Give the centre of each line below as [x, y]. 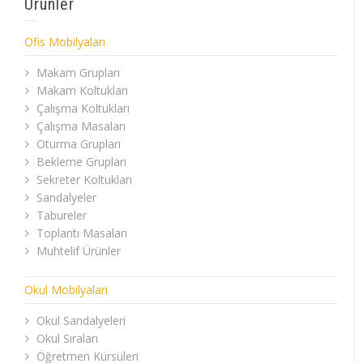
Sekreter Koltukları [84, 180]
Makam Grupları [78, 73]
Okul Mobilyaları [66, 290]
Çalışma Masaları [81, 126]
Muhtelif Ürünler [79, 251]
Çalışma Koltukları [83, 109]
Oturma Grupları [79, 144]
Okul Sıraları [67, 339]
